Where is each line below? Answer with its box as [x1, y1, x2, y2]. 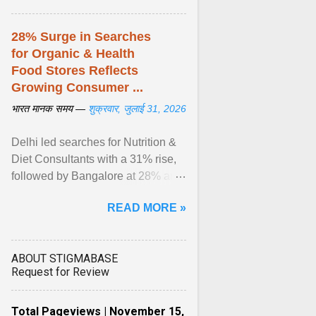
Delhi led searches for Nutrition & [11, 136, 176, 148]
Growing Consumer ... [11, 80, 143, 95]
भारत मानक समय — [11, 103, 88, 114]
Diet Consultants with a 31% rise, [11, 153, 176, 165]
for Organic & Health [11, 47, 135, 61]
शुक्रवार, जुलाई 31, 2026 [88, 103, 186, 114]
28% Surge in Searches [11, 30, 151, 44]
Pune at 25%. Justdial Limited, [11, 187, 162, 199]
